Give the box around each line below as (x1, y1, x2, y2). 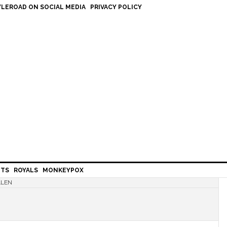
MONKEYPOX (43, 167, 84, 174)
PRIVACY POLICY (90, 4, 142, 11)
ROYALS (14, 167, 38, 174)
